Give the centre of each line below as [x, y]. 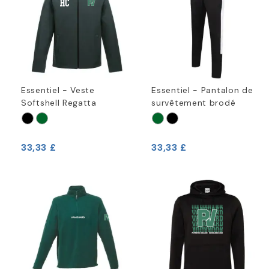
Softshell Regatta [59, 103]
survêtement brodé [194, 103]
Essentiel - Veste [58, 90]
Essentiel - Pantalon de [202, 90]
